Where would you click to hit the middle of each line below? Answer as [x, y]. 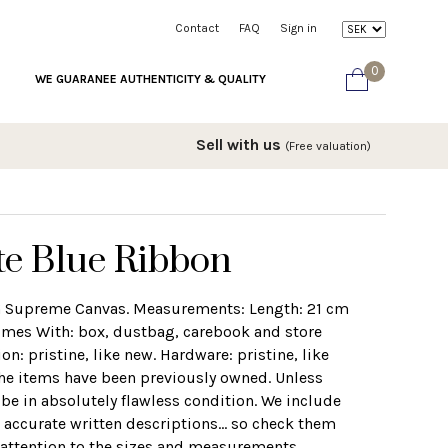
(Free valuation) [328, 145]
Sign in [298, 28]
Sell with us [240, 144]
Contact [197, 28]
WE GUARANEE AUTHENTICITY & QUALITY [150, 78]
